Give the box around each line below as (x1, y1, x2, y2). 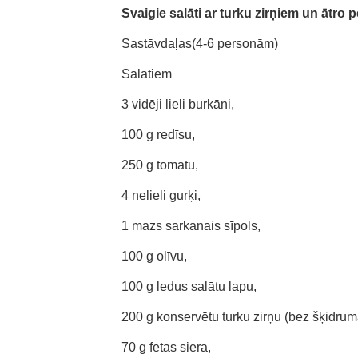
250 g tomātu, (121, 158, 198, 172)
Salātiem (121, 67, 172, 81)
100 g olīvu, (121, 249, 187, 263)
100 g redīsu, (121, 128, 195, 141)
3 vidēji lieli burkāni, (121, 97, 234, 111)
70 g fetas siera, (121, 340, 211, 354)
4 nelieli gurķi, (121, 189, 201, 202)
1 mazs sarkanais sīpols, (121, 219, 261, 233)
